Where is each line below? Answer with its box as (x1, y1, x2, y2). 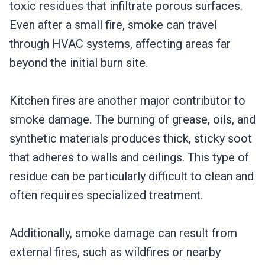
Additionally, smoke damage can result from (9, 226, 237, 241)
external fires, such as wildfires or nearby (9, 245, 221, 260)
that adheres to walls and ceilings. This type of (9, 150, 249, 165)
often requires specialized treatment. (9, 188, 203, 203)
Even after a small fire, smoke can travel (9, 18, 217, 33)
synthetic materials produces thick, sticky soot (9, 131, 252, 146)
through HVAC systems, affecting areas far (9, 37, 231, 51)
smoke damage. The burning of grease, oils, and (9, 112, 256, 127)
